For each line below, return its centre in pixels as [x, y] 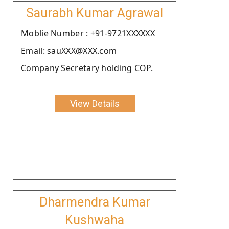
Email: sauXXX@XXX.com [69, 50]
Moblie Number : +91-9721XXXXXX [88, 33]
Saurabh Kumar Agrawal [95, 13]
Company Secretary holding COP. [87, 68]
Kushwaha [95, 220]
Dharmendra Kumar [95, 202]
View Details [95, 103]
